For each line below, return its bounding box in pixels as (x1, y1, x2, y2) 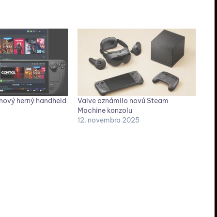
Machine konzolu (77, 106, 133, 115)
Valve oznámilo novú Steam (77, 96, 169, 106)
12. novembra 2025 (77, 116, 140, 125)
